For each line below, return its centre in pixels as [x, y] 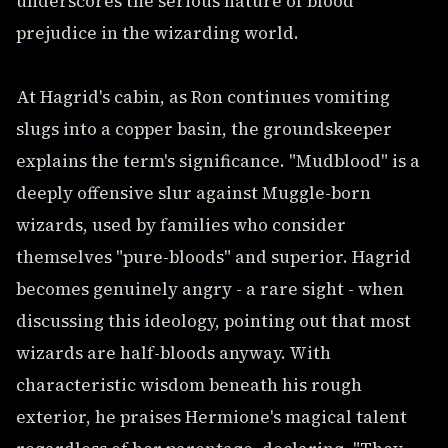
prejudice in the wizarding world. [157, 33]
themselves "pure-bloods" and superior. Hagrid [213, 257]
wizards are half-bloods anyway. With [173, 353]
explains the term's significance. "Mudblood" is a [218, 161]
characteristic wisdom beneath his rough [189, 385]
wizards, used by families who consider [181, 225]
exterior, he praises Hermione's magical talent [211, 417]
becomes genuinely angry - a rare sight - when [210, 289]
